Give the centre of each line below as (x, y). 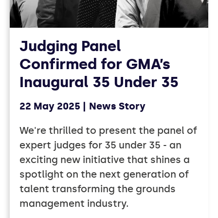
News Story (117, 106)
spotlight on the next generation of (104, 174)
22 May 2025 (50, 106)
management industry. (74, 204)
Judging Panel (70, 46)
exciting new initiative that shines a (105, 160)
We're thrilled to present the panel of (108, 131)
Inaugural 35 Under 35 (99, 82)
